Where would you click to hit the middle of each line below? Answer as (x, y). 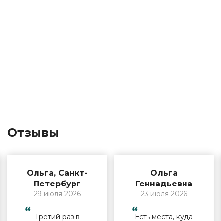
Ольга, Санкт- (57, 173)
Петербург (57, 184)
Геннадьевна (164, 184)
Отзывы (33, 132)
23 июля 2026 (164, 194)
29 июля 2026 (57, 194)
